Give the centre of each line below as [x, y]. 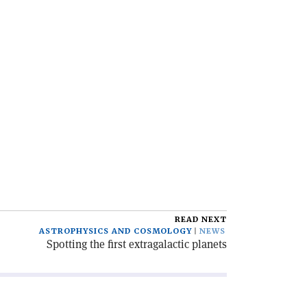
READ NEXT [201, 220]
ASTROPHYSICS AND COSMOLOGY [115, 231]
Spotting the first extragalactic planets [137, 244]
